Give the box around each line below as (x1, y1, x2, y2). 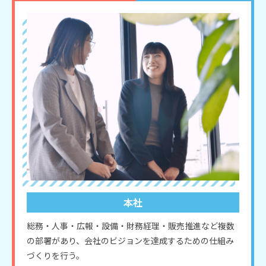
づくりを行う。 (27, 249, 84, 262)
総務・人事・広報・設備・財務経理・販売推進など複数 (27, 220, 235, 232)
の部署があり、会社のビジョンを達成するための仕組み (27, 235, 234, 247)
